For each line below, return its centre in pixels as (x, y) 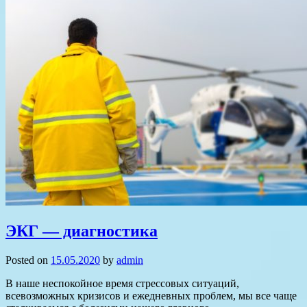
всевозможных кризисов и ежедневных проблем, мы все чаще (151, 296)
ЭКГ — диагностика (82, 231)
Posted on (28, 260)
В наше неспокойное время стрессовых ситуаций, (122, 284)
